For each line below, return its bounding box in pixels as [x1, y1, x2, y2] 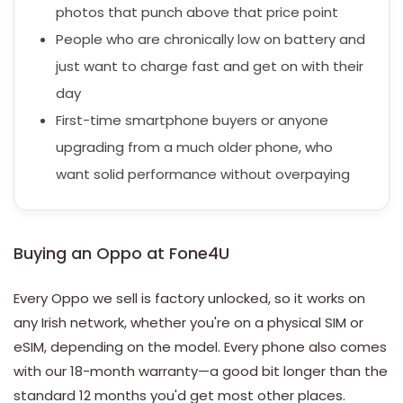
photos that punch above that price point [56, 3, 338, 22]
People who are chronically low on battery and [56, 30, 365, 49]
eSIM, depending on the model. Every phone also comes [13, 337, 387, 356]
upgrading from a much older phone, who [56, 138, 333, 157]
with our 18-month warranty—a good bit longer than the [13, 362, 388, 381]
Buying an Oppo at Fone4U [13, 242, 229, 264]
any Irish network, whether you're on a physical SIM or [13, 313, 363, 332]
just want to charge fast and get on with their [56, 57, 363, 76]
